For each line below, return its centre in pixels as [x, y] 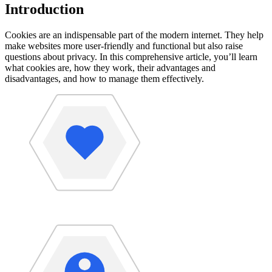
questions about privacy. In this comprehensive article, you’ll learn [131, 56]
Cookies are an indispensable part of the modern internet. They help [134, 35]
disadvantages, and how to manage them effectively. [104, 78]
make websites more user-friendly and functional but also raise [124, 46]
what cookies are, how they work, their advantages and [110, 67]
